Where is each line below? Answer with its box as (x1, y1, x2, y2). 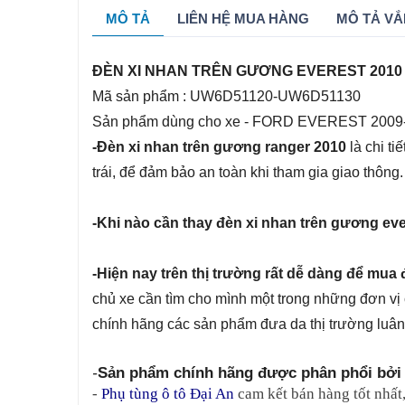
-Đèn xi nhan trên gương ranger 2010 (92, 139, 346, 155)
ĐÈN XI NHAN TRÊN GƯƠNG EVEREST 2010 (92, 63, 402, 79)
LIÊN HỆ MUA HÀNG (177, 11, 309, 26)
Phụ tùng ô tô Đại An (101, 385, 234, 402)
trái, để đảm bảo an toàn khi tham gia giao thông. (92, 165, 403, 180)
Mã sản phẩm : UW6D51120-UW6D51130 (92, 89, 361, 104)
